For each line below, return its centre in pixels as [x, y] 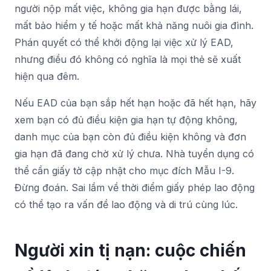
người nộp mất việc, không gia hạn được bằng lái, [128, 8]
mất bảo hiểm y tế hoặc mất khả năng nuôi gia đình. [134, 25]
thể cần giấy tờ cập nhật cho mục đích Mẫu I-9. [124, 170]
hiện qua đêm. [47, 76]
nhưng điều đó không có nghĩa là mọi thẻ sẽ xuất [128, 59]
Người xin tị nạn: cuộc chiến [130, 250]
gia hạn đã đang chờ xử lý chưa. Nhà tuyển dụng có [134, 153]
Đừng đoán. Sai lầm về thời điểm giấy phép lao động [135, 187]
